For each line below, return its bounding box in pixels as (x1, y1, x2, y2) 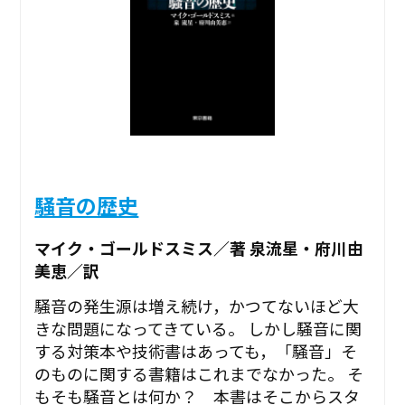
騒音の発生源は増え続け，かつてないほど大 (34, 294, 360, 318)
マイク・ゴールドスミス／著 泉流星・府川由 (34, 235, 364, 259)
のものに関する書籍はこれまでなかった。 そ (34, 362, 364, 386)
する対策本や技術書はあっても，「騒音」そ (34, 339, 358, 363)
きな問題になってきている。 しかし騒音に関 (34, 316, 363, 341)
